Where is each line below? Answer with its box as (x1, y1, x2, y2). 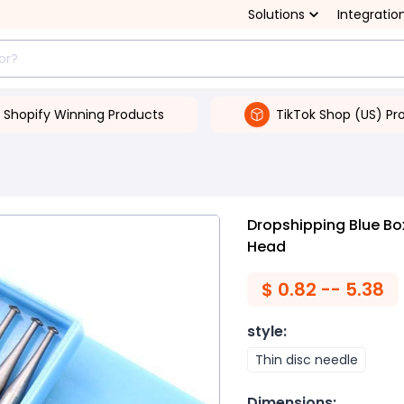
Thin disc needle (255, 351, 358, 369)
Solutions (248, 5, 305, 23)
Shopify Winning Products (3, 105, 164, 124)
